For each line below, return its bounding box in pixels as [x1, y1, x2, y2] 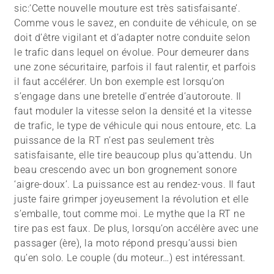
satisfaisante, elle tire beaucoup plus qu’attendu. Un [14, 149, 253, 161]
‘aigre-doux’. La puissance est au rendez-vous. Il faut [14, 179, 256, 191]
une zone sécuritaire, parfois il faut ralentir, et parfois [14, 61, 256, 73]
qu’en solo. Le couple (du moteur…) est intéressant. [14, 252, 246, 264]
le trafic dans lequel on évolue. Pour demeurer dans [14, 46, 250, 59]
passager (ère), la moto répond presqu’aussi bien [14, 237, 238, 250]
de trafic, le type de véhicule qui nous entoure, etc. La [14, 120, 257, 132]
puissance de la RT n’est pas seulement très [14, 135, 215, 147]
